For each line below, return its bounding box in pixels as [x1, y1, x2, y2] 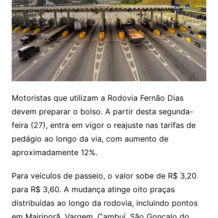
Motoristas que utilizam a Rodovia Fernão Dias [11, 92, 183, 103]
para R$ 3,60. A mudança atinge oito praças [11, 184, 175, 194]
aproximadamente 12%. [11, 147, 97, 157]
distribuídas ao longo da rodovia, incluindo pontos [11, 198, 198, 208]
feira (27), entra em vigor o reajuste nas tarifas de [11, 120, 196, 130]
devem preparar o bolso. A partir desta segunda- [11, 106, 193, 116]
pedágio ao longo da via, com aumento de [11, 133, 168, 144]
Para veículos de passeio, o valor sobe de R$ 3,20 [11, 170, 197, 181]
